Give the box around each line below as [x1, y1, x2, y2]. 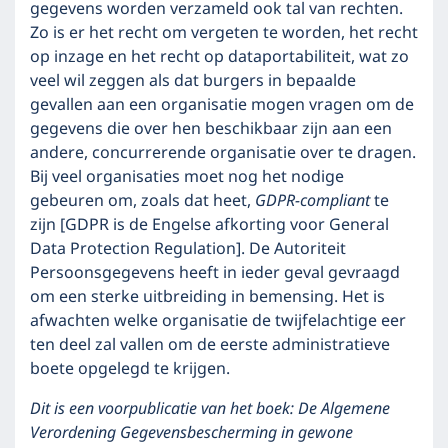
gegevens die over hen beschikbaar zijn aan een [30, 116, 392, 142]
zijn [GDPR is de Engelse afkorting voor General [30, 212, 389, 238]
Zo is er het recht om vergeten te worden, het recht [30, 20, 418, 46]
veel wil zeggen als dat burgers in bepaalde [30, 68, 356, 94]
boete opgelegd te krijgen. [30, 356, 230, 382]
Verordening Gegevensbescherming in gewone [30, 420, 353, 446]
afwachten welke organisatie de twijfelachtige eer [30, 308, 406, 334]
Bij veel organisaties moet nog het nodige [30, 164, 344, 190]
